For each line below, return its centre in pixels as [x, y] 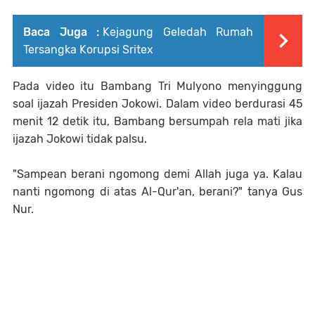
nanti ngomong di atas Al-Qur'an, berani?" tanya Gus [157, 192]
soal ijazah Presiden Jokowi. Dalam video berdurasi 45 [157, 104]
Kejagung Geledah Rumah [178, 32]
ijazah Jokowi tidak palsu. [80, 139]
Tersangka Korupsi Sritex [88, 50]
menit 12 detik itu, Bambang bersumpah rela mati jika [157, 122]
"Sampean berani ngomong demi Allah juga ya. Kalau [157, 174]
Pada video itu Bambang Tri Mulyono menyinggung [157, 86]
